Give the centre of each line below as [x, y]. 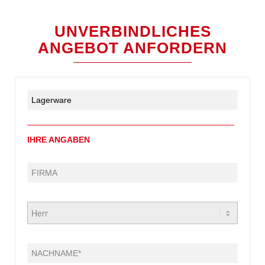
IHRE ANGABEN [59, 140]
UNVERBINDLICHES [132, 31]
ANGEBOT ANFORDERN [132, 48]
